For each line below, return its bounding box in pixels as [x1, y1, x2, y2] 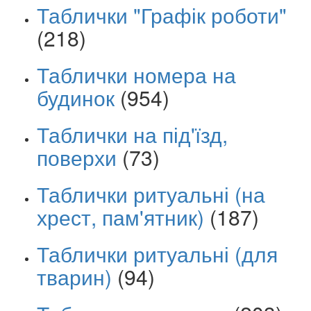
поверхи [37, 142, 117, 172]
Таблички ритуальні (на [37, 178, 265, 209]
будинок [37, 82, 115, 112]
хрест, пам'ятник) [37, 201, 204, 232]
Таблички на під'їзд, [37, 119, 228, 149]
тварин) [37, 261, 112, 292]
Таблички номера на [37, 59, 236, 90]
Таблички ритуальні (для [37, 238, 278, 269]
